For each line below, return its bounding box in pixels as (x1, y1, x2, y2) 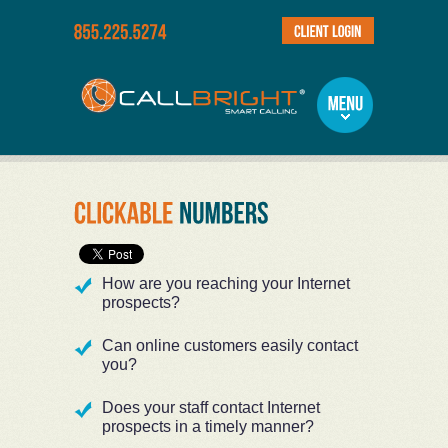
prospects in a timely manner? (102, 418, 314, 436)
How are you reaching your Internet (102, 275, 350, 293)
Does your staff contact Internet (102, 399, 320, 417)
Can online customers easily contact (102, 337, 358, 355)
